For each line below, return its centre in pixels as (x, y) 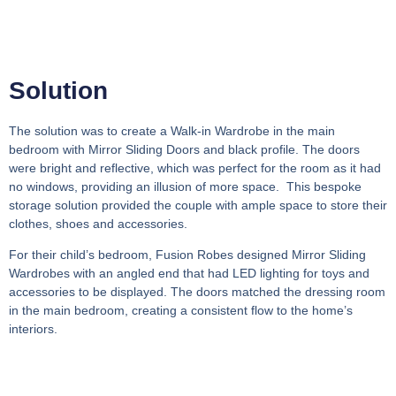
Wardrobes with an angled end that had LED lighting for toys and (189, 273)
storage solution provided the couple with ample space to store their (198, 205)
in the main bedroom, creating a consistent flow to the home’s (181, 310)
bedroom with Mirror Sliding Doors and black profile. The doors (184, 149)
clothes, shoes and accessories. (98, 223)
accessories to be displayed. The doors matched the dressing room (197, 291)
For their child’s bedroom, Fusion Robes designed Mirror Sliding (187, 254)
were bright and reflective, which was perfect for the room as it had (195, 168)
